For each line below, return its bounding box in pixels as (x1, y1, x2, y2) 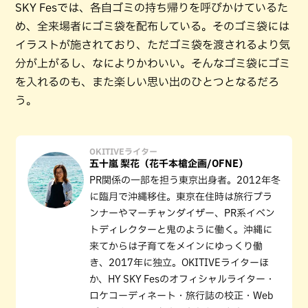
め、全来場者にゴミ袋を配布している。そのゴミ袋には (15, 20, 289, 32)
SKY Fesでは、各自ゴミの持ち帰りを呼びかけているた (15, 1, 288, 13)
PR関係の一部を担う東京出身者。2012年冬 (89, 175, 280, 185)
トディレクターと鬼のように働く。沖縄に (89, 224, 272, 234)
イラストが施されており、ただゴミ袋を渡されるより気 (15, 38, 290, 50)
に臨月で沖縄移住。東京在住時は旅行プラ (89, 191, 272, 201)
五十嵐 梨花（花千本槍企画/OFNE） (89, 158, 248, 168)
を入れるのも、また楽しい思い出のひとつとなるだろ (15, 76, 279, 87)
